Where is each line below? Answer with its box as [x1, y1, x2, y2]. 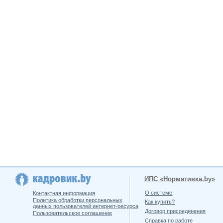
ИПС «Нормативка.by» [144, 176, 216, 183]
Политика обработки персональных [32, 197, 122, 203]
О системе [145, 189, 173, 196]
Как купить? [145, 199, 175, 205]
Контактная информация [32, 190, 95, 196]
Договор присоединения [145, 208, 206, 215]
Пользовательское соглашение [32, 210, 112, 217]
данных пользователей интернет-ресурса [32, 203, 138, 209]
